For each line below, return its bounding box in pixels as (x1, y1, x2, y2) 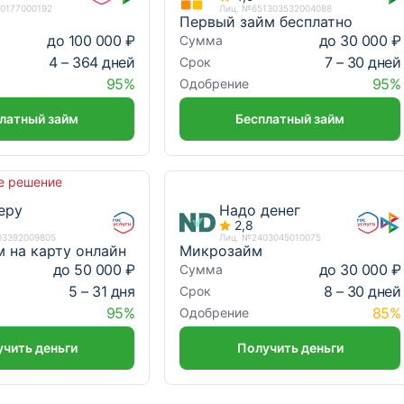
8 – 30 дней (323, 281, 401, 300)
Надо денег (219, 201, 301, 219)
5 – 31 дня (69, 281, 135, 300)
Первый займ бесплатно (179, 13, 353, 31)
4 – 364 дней (49, 52, 135, 71)
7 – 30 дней (324, 52, 401, 71)
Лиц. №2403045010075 (219, 232, 322, 243)
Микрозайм (179, 242, 263, 260)
